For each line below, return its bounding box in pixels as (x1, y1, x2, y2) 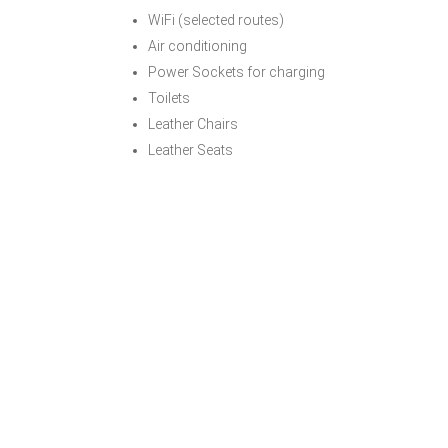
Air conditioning (148, 38, 247, 54)
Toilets (148, 90, 190, 106)
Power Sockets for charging (148, 64, 325, 80)
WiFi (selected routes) (148, 12, 284, 28)
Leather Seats (148, 142, 233, 158)
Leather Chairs (148, 116, 238, 132)
